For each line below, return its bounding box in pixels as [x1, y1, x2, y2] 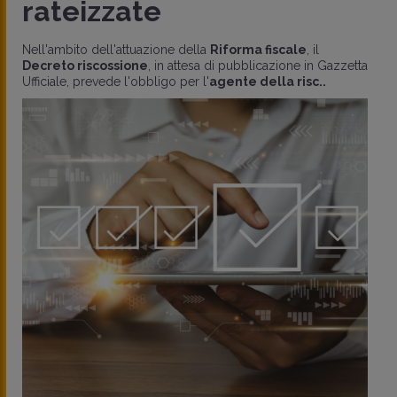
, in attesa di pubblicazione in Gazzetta [148, 58, 368, 74]
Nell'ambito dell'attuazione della [22, 43, 210, 58]
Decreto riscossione [22, 58, 148, 74]
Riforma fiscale [210, 43, 307, 58]
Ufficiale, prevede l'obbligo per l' [22, 74, 209, 90]
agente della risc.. [209, 74, 326, 90]
